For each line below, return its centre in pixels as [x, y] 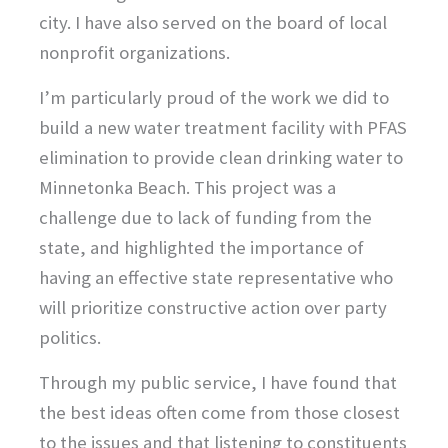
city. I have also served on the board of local [212, 22]
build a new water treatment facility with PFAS [222, 128]
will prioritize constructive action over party [212, 308]
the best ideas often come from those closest [219, 413]
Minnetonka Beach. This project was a [187, 188]
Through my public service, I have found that [217, 383]
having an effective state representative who [215, 278]
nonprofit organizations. [136, 52]
